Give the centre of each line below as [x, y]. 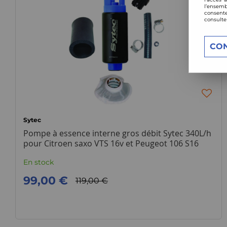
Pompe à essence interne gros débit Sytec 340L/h [117, 133]
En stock [39, 162]
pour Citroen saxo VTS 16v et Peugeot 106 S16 [111, 143]
